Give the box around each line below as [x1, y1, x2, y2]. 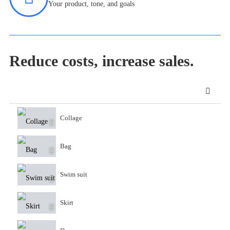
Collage [60, 114, 82, 122]
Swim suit [60, 170, 87, 178]
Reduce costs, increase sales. [9, 52, 194, 69]
